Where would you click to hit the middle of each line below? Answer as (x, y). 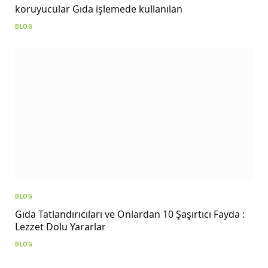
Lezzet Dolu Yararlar (60, 227)
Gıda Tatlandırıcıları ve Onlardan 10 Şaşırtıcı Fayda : (130, 214)
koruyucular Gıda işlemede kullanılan (99, 9)
